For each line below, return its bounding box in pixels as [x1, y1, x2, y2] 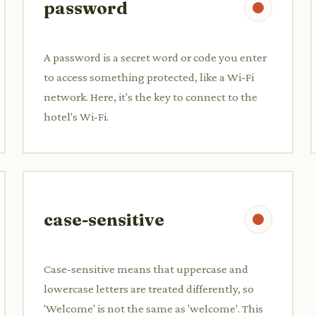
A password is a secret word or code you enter [44, 50, 267, 64]
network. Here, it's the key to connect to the [44, 90, 257, 104]
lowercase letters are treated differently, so [44, 281, 254, 296]
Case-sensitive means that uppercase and [44, 262, 248, 276]
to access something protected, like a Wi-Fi [44, 70, 254, 84]
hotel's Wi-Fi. [44, 109, 109, 123]
